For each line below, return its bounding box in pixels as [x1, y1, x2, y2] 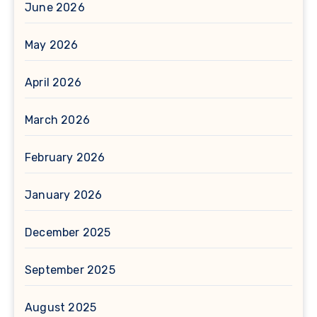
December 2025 [25, 226, 111, 240]
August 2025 [25, 301, 97, 315]
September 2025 [25, 263, 115, 277]
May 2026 [25, 38, 79, 52]
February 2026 [25, 151, 105, 165]
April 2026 [25, 76, 81, 90]
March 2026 [25, 113, 90, 127]
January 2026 [25, 188, 103, 202]
